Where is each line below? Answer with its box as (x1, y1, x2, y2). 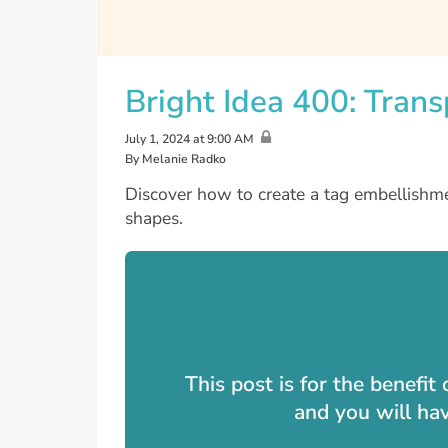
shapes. (125, 206, 183, 231)
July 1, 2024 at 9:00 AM (125, 130, 254, 147)
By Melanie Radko (125, 150, 226, 167)
